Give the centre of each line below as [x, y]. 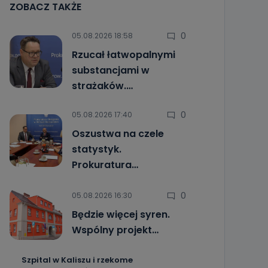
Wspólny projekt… [115, 230]
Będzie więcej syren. [121, 214]
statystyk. [96, 149]
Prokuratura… [105, 165]
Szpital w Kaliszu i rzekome [77, 260]
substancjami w [110, 70]
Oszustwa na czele [118, 134]
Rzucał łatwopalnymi [123, 55]
